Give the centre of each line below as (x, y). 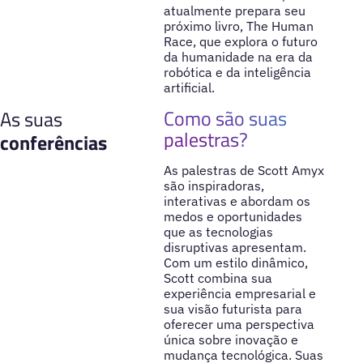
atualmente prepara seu (234, 11)
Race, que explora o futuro (240, 42)
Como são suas (225, 118)
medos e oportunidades (233, 216)
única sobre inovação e (231, 339)
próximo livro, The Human (238, 26)
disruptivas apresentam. (235, 247)
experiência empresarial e (239, 293)
